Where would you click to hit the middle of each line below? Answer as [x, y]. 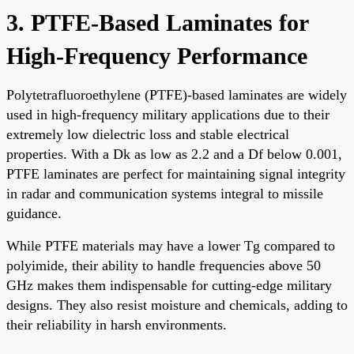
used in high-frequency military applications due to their [168, 114]
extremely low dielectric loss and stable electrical [148, 134]
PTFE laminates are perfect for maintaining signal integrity [176, 173]
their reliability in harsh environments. [117, 324]
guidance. [34, 213]
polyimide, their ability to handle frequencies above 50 [164, 265]
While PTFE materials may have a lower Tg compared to [171, 245]
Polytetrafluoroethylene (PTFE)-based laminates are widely [177, 94]
